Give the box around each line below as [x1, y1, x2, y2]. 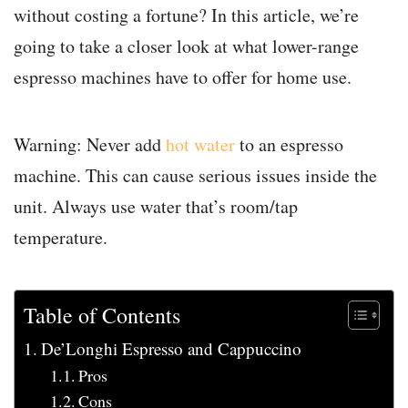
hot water [166, 132, 235, 158]
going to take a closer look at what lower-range [14, 34, 359, 59]
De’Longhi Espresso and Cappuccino [40, 337, 301, 361]
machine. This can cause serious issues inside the [14, 163, 377, 189]
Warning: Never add [14, 132, 166, 158]
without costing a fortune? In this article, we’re [14, 3, 359, 28]
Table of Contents [24, 301, 180, 331]
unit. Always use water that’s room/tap [14, 194, 298, 219]
